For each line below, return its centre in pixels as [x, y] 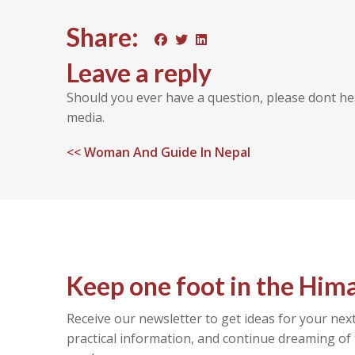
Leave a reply [139, 73]
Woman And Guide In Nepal [167, 152]
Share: [103, 37]
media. [86, 117]
